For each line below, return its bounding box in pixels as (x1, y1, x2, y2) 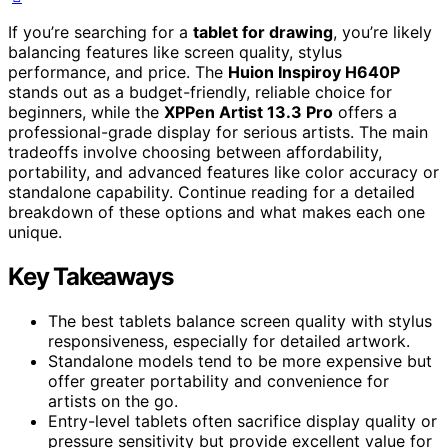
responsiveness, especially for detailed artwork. (48, 330, 410, 351)
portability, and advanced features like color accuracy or (8, 161, 439, 182)
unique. (8, 221, 62, 242)
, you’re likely (333, 21, 432, 42)
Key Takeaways (8, 261, 173, 291)
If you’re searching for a (8, 21, 193, 42)
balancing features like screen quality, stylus (8, 41, 342, 62)
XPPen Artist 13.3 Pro (164, 101, 333, 122)
